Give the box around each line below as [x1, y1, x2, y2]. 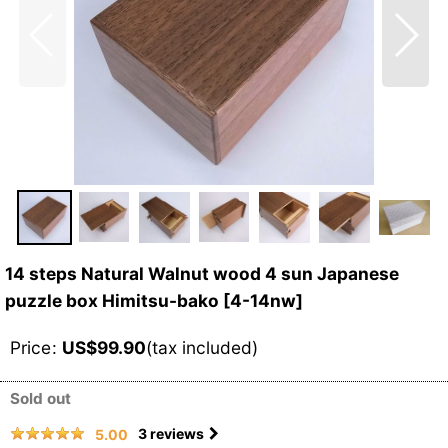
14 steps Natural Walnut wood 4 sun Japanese [5, 262, 399, 284]
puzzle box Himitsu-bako [5, 289, 219, 311]
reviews [147, 425, 204, 443]
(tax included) [146, 336, 258, 358]
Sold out [10, 388, 71, 408]
